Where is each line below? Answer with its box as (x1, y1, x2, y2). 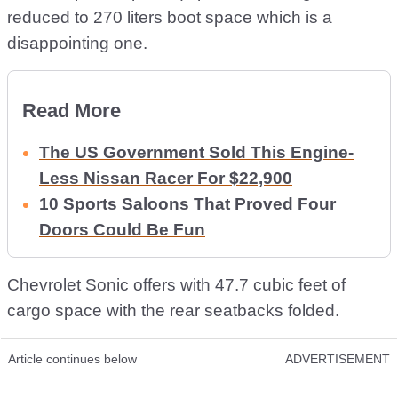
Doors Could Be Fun (39, 220, 205, 239)
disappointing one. (7, 34, 147, 52)
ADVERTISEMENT (285, 352, 390, 366)
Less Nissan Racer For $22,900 (39, 169, 292, 187)
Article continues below (8, 352, 137, 366)
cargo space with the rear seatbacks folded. (7, 301, 339, 320)
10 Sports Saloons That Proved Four (39, 195, 336, 213)
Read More (22, 99, 121, 122)
